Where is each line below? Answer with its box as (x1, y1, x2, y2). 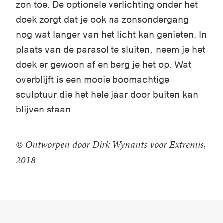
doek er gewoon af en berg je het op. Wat (16, 58, 191, 70)
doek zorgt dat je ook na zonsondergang (16, 13, 189, 25)
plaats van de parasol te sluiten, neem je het (16, 43, 205, 55)
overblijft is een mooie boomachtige (16, 73, 169, 85)
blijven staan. (16, 103, 76, 115)
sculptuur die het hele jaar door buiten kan (16, 88, 198, 100)
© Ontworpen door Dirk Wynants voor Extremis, (16, 137, 206, 151)
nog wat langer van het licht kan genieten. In (16, 28, 207, 40)
